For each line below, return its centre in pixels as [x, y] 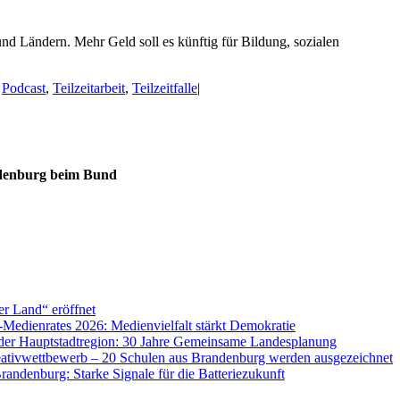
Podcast [24, 88]
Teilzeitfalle [165, 88]
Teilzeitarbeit [89, 88]
